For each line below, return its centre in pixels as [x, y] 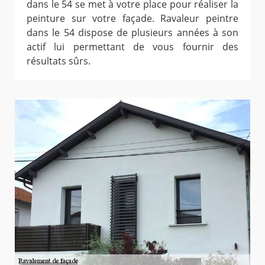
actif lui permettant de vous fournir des [132, 47]
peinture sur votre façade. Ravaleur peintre [132, 19]
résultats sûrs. [59, 61]
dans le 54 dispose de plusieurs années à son [132, 33]
